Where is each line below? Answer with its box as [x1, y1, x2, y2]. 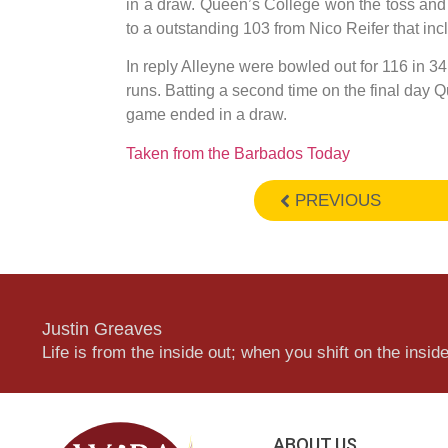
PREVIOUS [295, 191, 382, 211]
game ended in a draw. [126, 106, 287, 124]
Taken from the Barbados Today [126, 144, 350, 162]
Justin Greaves [42, 319, 162, 340]
